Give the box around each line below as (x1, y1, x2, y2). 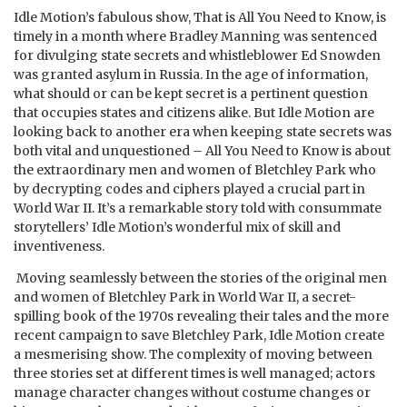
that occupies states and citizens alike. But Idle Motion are (14, 104, 374, 122)
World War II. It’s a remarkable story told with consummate (14, 200, 382, 217)
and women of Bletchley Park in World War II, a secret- (14, 289, 356, 306)
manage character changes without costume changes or (14, 384, 371, 402)
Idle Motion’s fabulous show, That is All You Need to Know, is (14, 9, 386, 26)
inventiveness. (14, 238, 104, 255)
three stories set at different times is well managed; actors (14, 365, 375, 382)
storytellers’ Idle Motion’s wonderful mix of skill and (14, 219, 341, 236)
